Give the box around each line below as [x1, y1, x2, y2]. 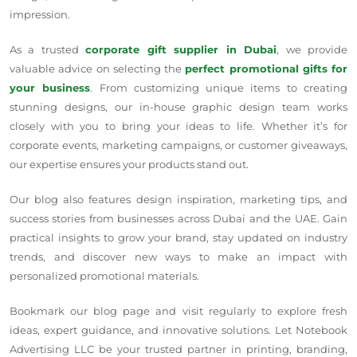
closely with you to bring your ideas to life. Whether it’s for [10, 120, 347, 133]
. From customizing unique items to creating [90, 81, 348, 95]
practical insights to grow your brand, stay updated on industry [10, 231, 347, 245]
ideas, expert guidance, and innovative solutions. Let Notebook [10, 324, 347, 337]
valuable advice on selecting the [10, 62, 186, 76]
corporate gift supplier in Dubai [85, 43, 277, 57]
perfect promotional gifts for [185, 62, 347, 76]
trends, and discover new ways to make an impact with [10, 250, 347, 264]
